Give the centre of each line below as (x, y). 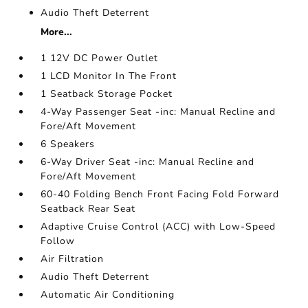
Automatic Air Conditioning (108, 294)
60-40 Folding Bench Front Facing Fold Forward (160, 194)
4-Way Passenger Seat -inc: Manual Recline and (158, 111)
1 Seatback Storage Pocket (107, 93)
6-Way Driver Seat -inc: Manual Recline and (148, 162)
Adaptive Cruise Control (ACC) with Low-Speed (158, 226)
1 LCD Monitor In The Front (109, 76)
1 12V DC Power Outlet (100, 58)
